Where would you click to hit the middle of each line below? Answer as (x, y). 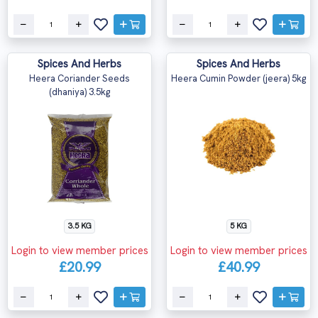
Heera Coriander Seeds (79, 78)
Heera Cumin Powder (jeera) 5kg (238, 78)
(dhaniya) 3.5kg (79, 92)
